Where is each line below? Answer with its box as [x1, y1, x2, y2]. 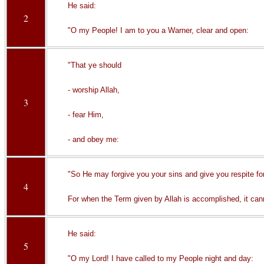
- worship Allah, [67, 85, 120, 94]
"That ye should [67, 61, 121, 70]
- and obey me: [67, 135, 119, 144]
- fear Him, [67, 110, 104, 119]
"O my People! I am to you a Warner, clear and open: [67, 26, 249, 35]
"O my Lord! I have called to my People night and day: [67, 254, 253, 263]
